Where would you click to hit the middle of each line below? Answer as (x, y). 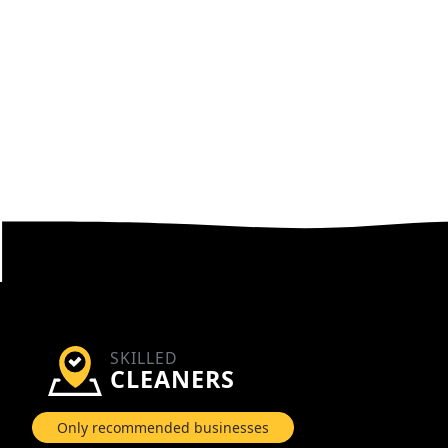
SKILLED (143, 358)
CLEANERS (172, 379)
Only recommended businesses (163, 428)
